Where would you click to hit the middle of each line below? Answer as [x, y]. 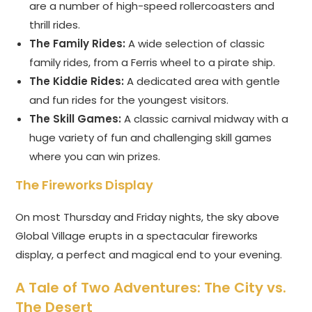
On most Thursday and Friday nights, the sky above [148, 217]
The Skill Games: [76, 119]
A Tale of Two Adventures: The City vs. [151, 288]
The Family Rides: [78, 44]
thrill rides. [55, 25]
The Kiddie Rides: [77, 81]
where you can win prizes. [95, 157]
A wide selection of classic [195, 44]
